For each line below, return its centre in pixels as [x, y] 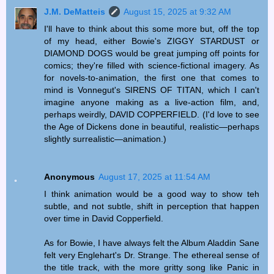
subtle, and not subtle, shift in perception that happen [152, 206]
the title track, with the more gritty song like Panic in [152, 267]
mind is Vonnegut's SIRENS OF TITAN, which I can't [152, 90]
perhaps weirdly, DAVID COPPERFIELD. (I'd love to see [152, 114]
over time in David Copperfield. [104, 218]
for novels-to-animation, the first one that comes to [152, 77]
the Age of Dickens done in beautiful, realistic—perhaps [152, 126]
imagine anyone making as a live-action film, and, [152, 102]
